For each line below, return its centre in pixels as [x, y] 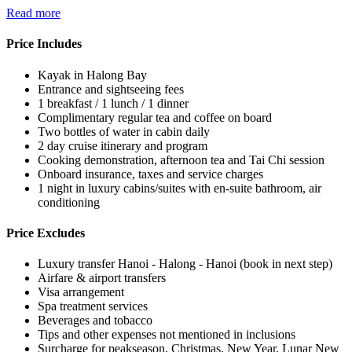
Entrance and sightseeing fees [111, 89]
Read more [33, 13]
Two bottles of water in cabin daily [124, 131]
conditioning [69, 202]
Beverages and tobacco [95, 321]
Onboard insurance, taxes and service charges [150, 174]
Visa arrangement [81, 292]
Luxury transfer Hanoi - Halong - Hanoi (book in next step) [185, 264]
